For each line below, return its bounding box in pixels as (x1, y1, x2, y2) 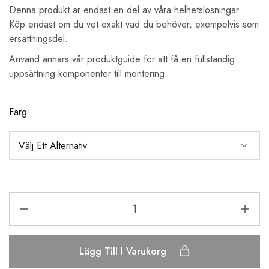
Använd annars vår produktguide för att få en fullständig (9, 52, 235, 67)
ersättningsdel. (9, 32, 68, 46)
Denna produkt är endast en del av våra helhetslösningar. (9, 3, 241, 17)
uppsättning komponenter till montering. (9, 67, 168, 81)
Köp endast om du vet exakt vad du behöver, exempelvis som (9, 17, 259, 32)
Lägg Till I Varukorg (79, 244, 169, 259)
